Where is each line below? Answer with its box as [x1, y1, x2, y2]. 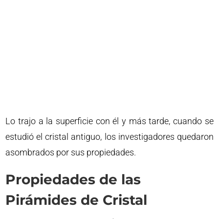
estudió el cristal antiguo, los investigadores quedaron [5, 131, 214, 142]
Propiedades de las [5, 171, 141, 188]
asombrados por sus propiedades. [5, 147, 136, 157]
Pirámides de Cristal [5, 191, 148, 208]
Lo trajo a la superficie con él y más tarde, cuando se [5, 115, 214, 126]
